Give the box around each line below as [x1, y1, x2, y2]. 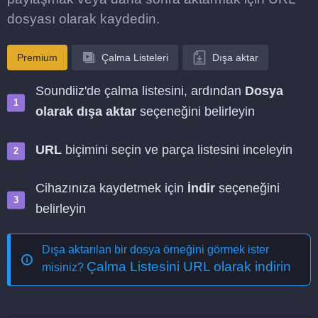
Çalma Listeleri [102, 52, 168, 63]
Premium [17, 52, 57, 63]
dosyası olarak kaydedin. [7, 11, 160, 26]
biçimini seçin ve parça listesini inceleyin [62, 143, 292, 157]
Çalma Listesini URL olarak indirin [87, 259, 291, 274]
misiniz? [42, 261, 87, 273]
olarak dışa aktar [35, 104, 136, 119]
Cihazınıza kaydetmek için [35, 181, 187, 195]
